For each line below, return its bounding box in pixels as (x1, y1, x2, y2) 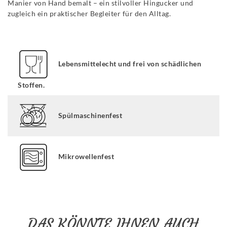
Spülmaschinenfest (58, 110, 122, 120)
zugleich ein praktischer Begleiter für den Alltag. (8, 9, 171, 18)
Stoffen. (18, 81, 45, 90)
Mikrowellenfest (58, 152, 114, 161)
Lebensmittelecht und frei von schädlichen (58, 59, 201, 68)
